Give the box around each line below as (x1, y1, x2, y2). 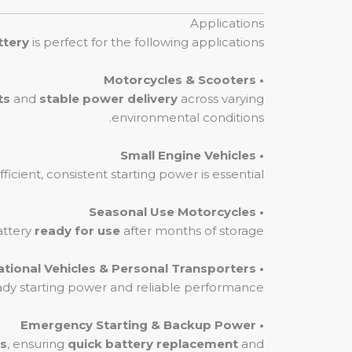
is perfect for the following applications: (29, 35, 264, 49)
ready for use (35, 223, 120, 238)
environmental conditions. (112, 110, 264, 125)
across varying (178, 91, 264, 106)
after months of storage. (120, 223, 264, 238)
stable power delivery (39, 91, 178, 106)
